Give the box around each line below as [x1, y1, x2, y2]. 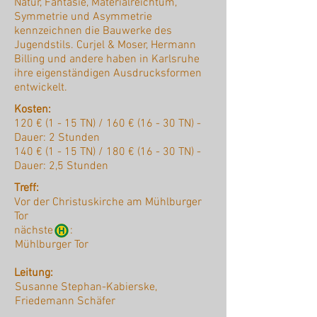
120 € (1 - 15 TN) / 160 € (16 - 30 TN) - [14, 117, 201, 132]
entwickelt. [14, 81, 67, 96]
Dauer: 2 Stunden [14, 131, 100, 146]
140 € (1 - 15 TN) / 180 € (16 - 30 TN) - [14, 145, 201, 160]
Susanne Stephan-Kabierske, [15, 280, 157, 295]
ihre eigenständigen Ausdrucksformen [14, 67, 202, 81]
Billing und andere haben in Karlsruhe [14, 52, 200, 67]
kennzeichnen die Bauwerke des [14, 24, 172, 39]
